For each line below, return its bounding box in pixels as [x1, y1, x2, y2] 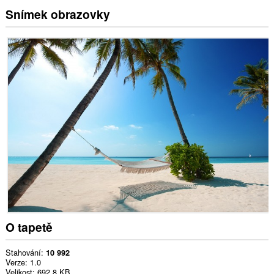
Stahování [5, 246, 41, 259]
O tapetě [5, 218, 53, 235]
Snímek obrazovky [5, 6, 110, 23]
